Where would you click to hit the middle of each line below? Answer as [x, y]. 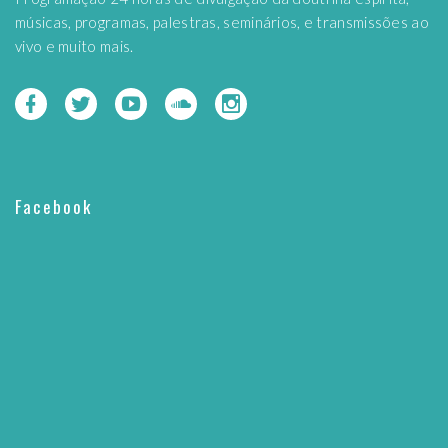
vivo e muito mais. [74, 46]
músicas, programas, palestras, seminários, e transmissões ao [222, 22]
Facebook [54, 206]
